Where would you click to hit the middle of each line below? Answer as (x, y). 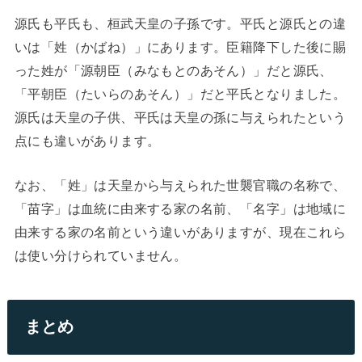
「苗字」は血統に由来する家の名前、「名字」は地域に (180, 209)
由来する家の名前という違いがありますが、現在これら (180, 232)
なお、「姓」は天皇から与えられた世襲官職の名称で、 (180, 185)
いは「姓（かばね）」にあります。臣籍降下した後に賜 (180, 46)
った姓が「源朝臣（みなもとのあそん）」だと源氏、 (173, 70)
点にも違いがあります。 (87, 140)
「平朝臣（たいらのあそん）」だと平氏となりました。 (180, 93)
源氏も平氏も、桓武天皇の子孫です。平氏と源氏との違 (180, 23)
